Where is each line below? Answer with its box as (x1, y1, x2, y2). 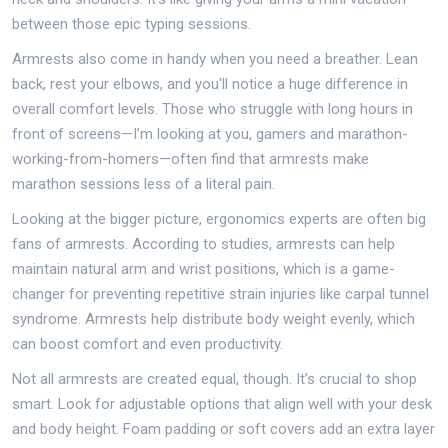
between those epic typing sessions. (12, 14, 251, 33)
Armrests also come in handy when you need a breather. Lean (12, 49, 418, 68)
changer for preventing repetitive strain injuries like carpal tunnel (12, 284, 429, 303)
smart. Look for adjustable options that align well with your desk (12, 394, 432, 413)
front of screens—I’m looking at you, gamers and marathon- (12, 124, 408, 143)
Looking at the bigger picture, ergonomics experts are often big (12, 209, 426, 228)
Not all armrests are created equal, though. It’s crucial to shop (12, 369, 417, 388)
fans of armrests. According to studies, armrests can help (12, 234, 395, 253)
